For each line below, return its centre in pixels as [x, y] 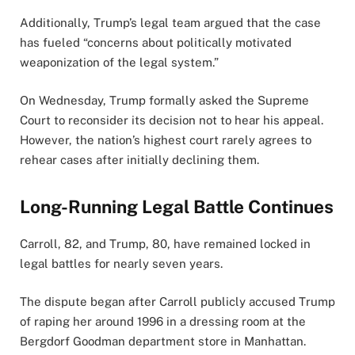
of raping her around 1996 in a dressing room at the [163, 321]
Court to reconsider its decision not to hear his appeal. [172, 120]
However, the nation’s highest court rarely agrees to [166, 140]
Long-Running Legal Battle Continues [177, 206]
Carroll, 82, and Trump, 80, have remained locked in [165, 243]
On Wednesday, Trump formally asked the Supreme [164, 101]
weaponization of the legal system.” [119, 63]
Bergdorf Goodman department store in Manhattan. [163, 341]
